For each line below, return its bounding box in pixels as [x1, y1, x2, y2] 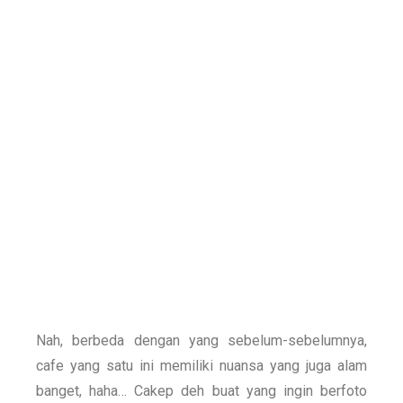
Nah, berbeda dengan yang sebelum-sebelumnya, [36, 331, 367, 349]
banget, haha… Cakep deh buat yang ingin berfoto [36, 381, 367, 399]
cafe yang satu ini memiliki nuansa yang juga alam [36, 356, 367, 374]
